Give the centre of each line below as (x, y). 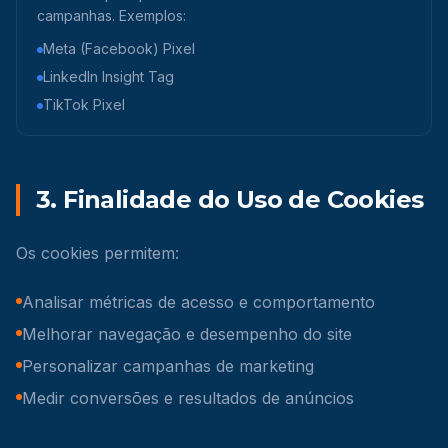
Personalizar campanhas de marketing (168, 366)
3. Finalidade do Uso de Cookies (230, 199)
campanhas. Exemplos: (111, 15)
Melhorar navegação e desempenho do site (187, 334)
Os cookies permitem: (97, 253)
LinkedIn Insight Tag (108, 76)
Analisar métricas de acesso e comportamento (198, 302)
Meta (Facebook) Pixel (119, 48)
